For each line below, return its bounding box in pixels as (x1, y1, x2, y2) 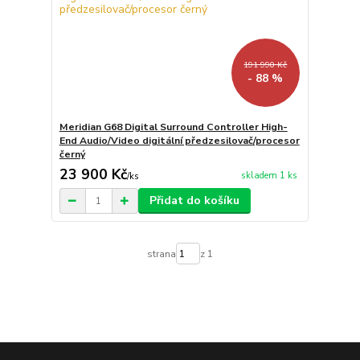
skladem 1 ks (240, 169, 297, 182)
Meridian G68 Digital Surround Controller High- (59, 121, 288, 134)
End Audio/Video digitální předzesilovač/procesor (59, 134, 300, 148)
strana (146, 247, 176, 260)
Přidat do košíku (149, 193, 239, 209)
